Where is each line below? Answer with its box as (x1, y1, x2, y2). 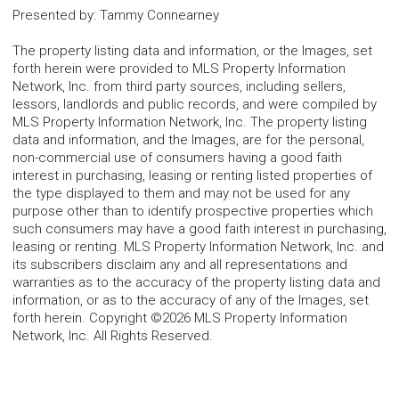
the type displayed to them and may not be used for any (12, 184, 350, 201)
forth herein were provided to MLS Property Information (12, 60, 346, 77)
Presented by (12, 6, 94, 23)
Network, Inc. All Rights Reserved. (12, 327, 213, 344)
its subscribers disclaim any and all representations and (12, 256, 347, 273)
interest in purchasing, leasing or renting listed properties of (12, 167, 372, 183)
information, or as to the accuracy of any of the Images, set (12, 291, 369, 308)
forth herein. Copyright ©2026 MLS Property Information (12, 309, 347, 326)
